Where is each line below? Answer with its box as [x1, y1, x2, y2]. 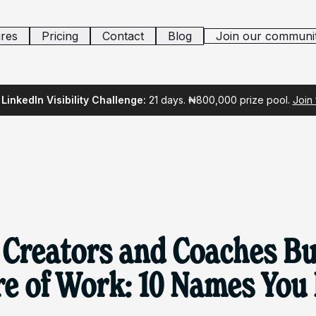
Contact [102, 29, 144, 43]
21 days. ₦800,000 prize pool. [148, 94, 290, 106]
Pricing [41, 29, 78, 43]
